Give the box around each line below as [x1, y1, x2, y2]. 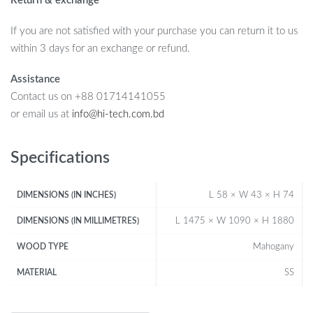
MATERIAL [17, 268, 57, 277]
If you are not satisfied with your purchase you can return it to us [10, 26, 298, 37]
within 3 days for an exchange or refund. [10, 43, 190, 54]
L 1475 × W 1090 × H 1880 [175, 216, 294, 226]
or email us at [10, 108, 72, 119]
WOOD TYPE [17, 242, 69, 252]
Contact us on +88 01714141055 [10, 91, 168, 102]
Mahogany [252, 242, 294, 252]
